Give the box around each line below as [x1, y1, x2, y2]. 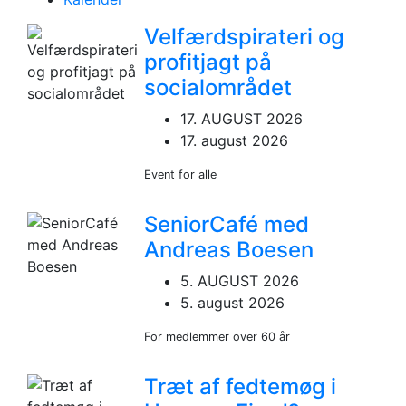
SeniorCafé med [144, 210, 310, 237]
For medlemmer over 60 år [144, 329, 291, 343]
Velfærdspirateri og [144, 23, 345, 50]
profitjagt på [144, 48, 273, 75]
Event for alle [144, 167, 217, 181]
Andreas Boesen [144, 236, 314, 263]
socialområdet [144, 73, 293, 101]
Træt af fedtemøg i [144, 372, 337, 400]
